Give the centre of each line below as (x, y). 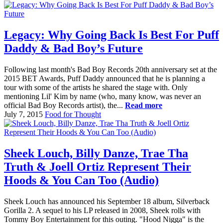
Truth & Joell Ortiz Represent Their (98, 167)
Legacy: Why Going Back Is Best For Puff (111, 35)
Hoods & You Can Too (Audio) (81, 180)
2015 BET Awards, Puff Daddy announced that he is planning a (105, 78)
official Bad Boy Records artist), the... (64, 105)
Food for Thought (73, 114)
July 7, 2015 (23, 114)
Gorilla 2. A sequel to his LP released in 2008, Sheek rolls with (102, 210)
